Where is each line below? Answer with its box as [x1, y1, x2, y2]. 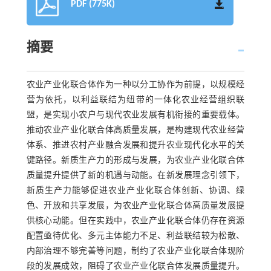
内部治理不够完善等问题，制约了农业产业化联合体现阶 [26, 247, 245, 256]
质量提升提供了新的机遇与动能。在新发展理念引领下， [26, 171, 245, 181]
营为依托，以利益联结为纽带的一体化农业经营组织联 [26, 96, 245, 105]
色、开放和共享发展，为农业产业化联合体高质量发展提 [26, 201, 245, 211]
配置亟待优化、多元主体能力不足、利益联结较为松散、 [26, 232, 245, 241]
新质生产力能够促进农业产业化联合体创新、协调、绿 [26, 186, 245, 196]
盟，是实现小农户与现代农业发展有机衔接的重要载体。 [26, 111, 245, 120]
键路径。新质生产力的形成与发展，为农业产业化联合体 [26, 156, 245, 166]
